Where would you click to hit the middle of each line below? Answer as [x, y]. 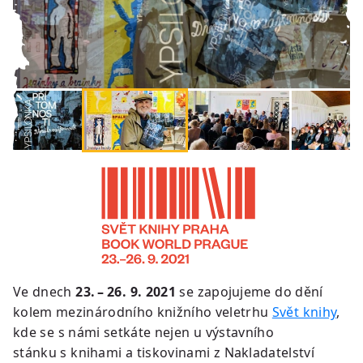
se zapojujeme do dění [249, 292]
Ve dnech [45, 292]
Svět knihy [304, 312]
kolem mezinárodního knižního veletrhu [143, 312]
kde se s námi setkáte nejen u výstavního [143, 333]
